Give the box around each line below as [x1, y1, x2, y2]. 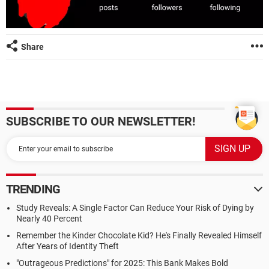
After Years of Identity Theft [16, 241, 119, 252]
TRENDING [6, 182, 60, 197]
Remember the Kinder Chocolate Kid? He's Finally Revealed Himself [16, 231, 262, 241]
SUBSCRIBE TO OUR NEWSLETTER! [6, 114, 195, 129]
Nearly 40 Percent [16, 214, 82, 224]
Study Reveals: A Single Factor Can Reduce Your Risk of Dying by [16, 203, 254, 213]
